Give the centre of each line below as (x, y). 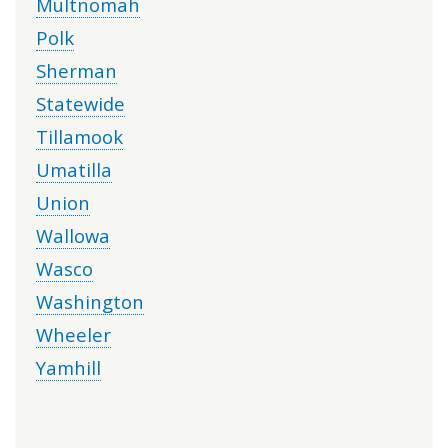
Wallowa (73, 236)
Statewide (80, 104)
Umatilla (74, 170)
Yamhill (68, 368)
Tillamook (79, 137)
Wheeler (73, 335)
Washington (90, 302)
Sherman (76, 71)
